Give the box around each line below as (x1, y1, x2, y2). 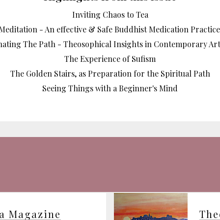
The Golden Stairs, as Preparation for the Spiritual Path (10, 68, 210, 79)
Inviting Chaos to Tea (72, 9, 148, 20)
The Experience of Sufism (64, 53, 156, 64)
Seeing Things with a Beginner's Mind (42, 82, 178, 93)
